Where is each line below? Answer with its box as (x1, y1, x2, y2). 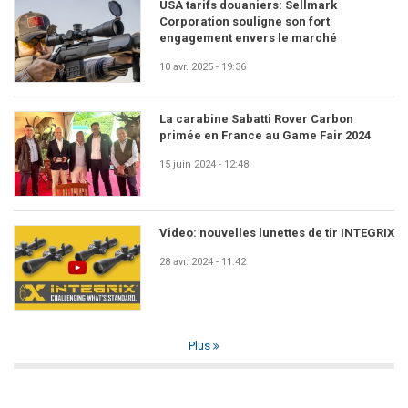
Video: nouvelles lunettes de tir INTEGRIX (159, 225, 394, 240)
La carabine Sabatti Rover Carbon (159, 112, 353, 127)
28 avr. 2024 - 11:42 (159, 255, 246, 268)
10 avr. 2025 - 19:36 (159, 61, 246, 74)
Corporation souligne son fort (159, 15, 330, 29)
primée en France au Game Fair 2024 (159, 128, 371, 143)
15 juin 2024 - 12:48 (159, 158, 249, 171)
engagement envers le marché (159, 31, 337, 46)
